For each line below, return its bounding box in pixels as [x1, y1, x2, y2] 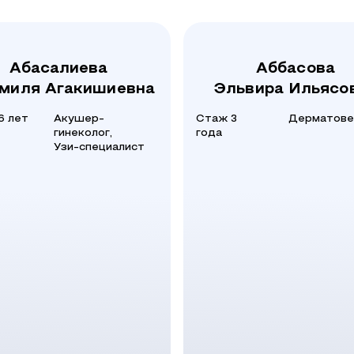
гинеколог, [54, 128, 112, 138]
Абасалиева [9, 62, 108, 76]
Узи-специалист [54, 142, 145, 153]
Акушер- [54, 114, 104, 124]
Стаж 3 [196, 114, 237, 124]
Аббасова [256, 62, 335, 76]
